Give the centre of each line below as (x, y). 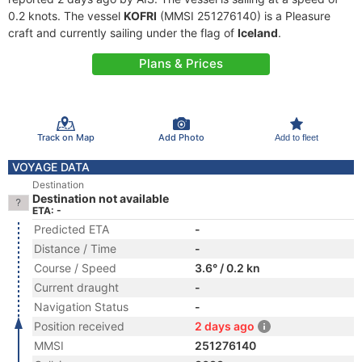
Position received (79, 326)
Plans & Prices (181, 63)
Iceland (258, 33)
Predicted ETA (72, 229)
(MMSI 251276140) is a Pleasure (244, 16)
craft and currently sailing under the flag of (123, 33)
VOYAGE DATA (51, 167)
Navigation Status (81, 307)
